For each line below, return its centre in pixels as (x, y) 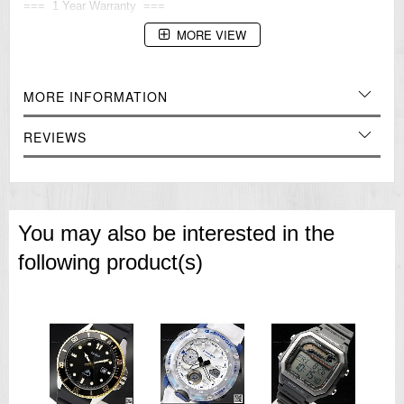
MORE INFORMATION (96, 96)
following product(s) (110, 262)
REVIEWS (55, 137)
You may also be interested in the (176, 233)
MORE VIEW (211, 34)
